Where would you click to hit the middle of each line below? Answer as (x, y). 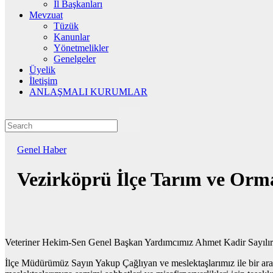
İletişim (43, 81)
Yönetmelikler (81, 48)
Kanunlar (72, 37)
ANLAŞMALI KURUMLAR (88, 92)
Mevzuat (46, 15)
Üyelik (42, 70)
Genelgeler (75, 59)
